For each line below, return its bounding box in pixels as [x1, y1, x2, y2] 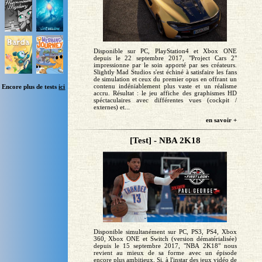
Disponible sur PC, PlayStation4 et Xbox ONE [93, 47, 237, 55]
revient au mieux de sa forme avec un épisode [93, 249, 237, 257]
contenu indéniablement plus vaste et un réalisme [93, 82, 237, 90]
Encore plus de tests [2, 83, 59, 91]
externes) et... [93, 104, 130, 111]
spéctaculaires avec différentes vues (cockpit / [93, 96, 237, 104]
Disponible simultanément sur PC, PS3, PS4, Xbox [93, 228, 237, 236]
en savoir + [205, 116, 237, 124]
